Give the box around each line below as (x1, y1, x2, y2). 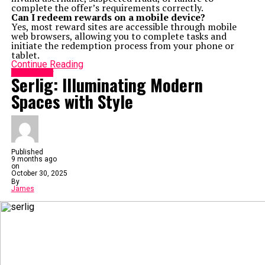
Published (11, 148, 43, 156)
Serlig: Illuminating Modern (11, 72, 203, 97)
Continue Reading (11, 59, 83, 70)
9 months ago (11, 155, 57, 163)
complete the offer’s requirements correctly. (11, 1, 203, 14)
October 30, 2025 (11, 169, 67, 177)
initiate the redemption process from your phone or (11, 39, 234, 52)
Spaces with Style (11, 89, 133, 114)
